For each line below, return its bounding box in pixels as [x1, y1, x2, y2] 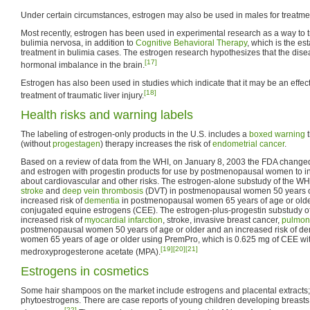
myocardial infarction [84, 215, 163, 225]
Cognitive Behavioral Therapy [136, 37, 247, 48]
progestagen [53, 138, 100, 149]
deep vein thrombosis [62, 185, 143, 196]
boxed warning [249, 129, 305, 139]
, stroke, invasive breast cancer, [163, 215, 282, 225]
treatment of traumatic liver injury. [21, 90, 144, 100]
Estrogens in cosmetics [21, 264, 149, 278]
